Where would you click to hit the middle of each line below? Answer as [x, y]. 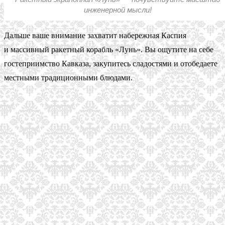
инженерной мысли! [118, 10]
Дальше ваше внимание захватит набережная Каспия [95, 35]
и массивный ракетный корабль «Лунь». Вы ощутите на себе [109, 49]
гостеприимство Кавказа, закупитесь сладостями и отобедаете [111, 64]
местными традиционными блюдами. [68, 78]
